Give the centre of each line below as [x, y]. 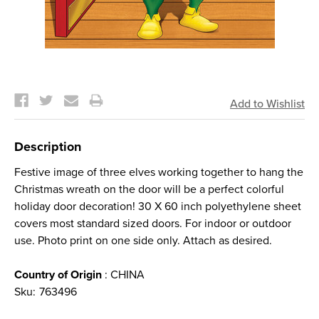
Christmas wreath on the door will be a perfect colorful [149, 189]
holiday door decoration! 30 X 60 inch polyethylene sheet [158, 206]
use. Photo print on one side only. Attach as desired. [143, 241]
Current [34, 83]
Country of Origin [58, 275]
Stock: [30, 91]
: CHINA [123, 275]
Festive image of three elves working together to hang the [159, 172]
